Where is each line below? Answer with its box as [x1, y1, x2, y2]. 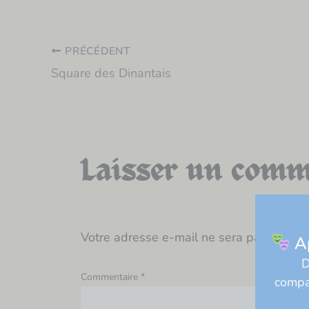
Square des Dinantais [51, 65, 171, 82]
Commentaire [81, 270, 141, 284]
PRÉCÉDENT [61, 44, 130, 59]
